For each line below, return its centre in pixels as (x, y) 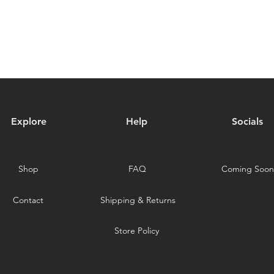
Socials (247, 122)
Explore (29, 122)
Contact (28, 200)
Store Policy (136, 231)
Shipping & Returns (138, 200)
